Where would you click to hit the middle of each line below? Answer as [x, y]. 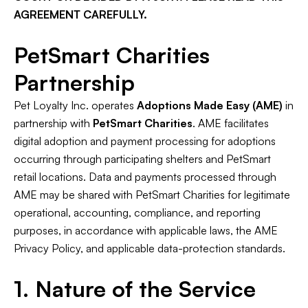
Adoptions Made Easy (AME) [210, 105]
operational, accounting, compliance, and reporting [137, 212]
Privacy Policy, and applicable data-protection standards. [150, 248]
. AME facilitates [231, 123]
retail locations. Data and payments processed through [145, 177]
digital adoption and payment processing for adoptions [145, 141]
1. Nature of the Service [135, 289]
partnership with [53, 123]
